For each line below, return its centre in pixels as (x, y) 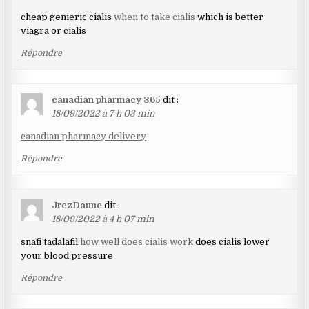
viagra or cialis (54, 30)
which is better (230, 17)
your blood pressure (67, 255)
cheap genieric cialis (68, 17)
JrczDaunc (77, 205)
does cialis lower (232, 241)
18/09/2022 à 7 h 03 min (104, 113)
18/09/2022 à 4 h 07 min (103, 219)
